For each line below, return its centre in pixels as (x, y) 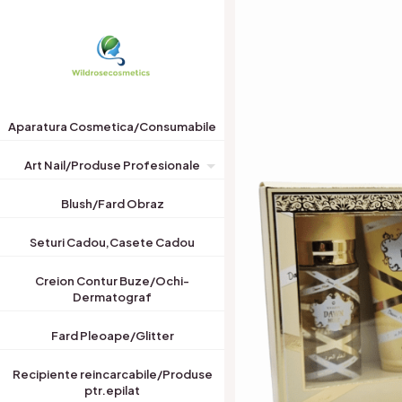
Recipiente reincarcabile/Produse (112, 374)
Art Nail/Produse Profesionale (112, 165)
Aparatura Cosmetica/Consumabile (112, 127)
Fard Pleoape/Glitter (112, 336)
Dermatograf (112, 297)
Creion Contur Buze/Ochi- (112, 281)
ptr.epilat (112, 390)
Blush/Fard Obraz (112, 204)
